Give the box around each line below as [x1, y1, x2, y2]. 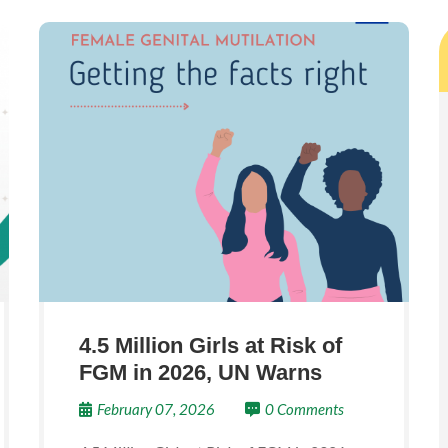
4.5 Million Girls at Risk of [79, 333, 342, 358]
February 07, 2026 [97, 400, 215, 418]
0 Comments [265, 400, 344, 418]
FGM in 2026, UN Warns [79, 360, 322, 385]
